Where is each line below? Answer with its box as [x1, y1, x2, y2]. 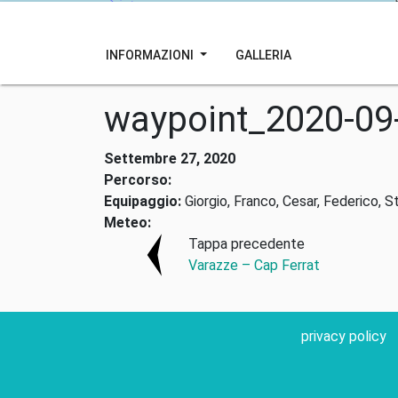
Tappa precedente [187, 235, 305, 252]
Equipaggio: [104, 193, 181, 210]
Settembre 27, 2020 [104, 150, 235, 167]
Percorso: [104, 171, 171, 188]
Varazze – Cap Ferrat [187, 257, 320, 274]
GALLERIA [235, 47, 291, 62]
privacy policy [301, 328, 386, 345]
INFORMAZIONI [106, 47, 196, 62]
